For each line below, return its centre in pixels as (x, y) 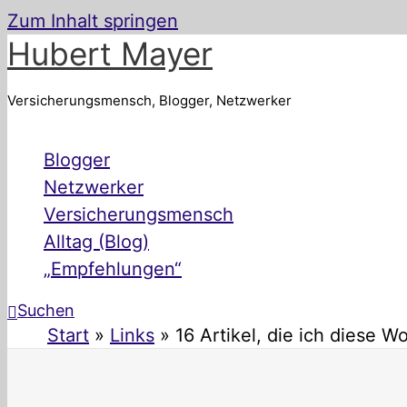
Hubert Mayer (110, 54)
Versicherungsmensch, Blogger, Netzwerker (149, 100)
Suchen (46, 310)
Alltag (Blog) (96, 242)
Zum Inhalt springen (93, 21)
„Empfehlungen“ (113, 269)
